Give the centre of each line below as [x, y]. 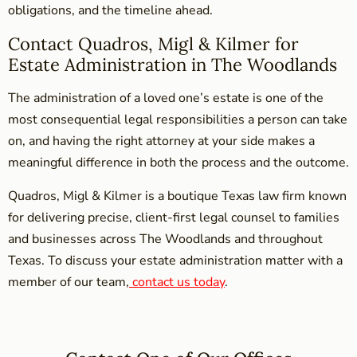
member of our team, [69, 282]
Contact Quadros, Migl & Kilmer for [153, 43]
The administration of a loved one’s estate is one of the [166, 98]
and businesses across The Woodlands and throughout [165, 239]
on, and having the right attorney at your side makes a [161, 141]
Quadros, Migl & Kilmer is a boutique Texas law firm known [177, 196]
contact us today [178, 282]
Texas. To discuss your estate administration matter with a [175, 260]
